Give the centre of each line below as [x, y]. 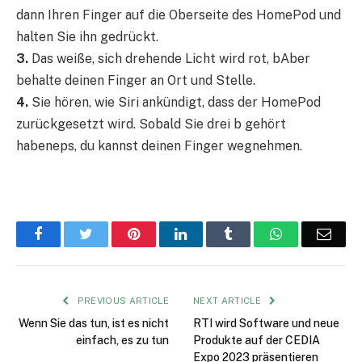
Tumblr [254, 233]
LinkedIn [213, 233]
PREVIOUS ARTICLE [122, 300]
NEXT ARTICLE [229, 300]
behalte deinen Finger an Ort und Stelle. [136, 81]
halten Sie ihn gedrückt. [87, 37]
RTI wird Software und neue [266, 323]
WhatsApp [313, 233]
